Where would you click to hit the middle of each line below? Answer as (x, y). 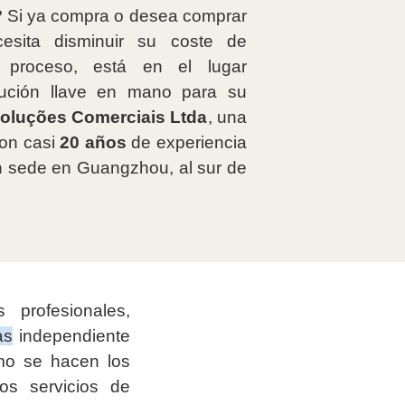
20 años (93, 142)
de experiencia (186, 142)
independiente (71, 336)
